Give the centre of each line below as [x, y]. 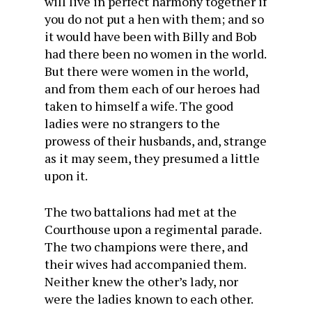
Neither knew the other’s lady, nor [141, 281]
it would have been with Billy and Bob [150, 36]
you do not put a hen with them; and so [154, 19]
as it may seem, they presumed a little [152, 158]
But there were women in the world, [146, 71]
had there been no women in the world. [155, 54]
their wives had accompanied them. [145, 264]
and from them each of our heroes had [152, 88]
